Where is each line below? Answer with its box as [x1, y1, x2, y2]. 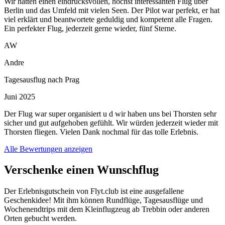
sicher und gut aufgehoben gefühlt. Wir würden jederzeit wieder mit [4, 118, 218, 127]
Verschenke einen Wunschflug [4, 163, 159, 177]
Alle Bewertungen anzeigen [4, 144, 92, 153]
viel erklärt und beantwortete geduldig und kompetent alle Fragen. [4, 15, 212, 24]
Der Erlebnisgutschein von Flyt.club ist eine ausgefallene [4, 187, 184, 196]
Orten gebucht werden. [4, 214, 77, 223]
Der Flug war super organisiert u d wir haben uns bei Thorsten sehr [4, 109, 216, 118]
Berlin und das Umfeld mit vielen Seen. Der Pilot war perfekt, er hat [4, 6, 219, 15]
